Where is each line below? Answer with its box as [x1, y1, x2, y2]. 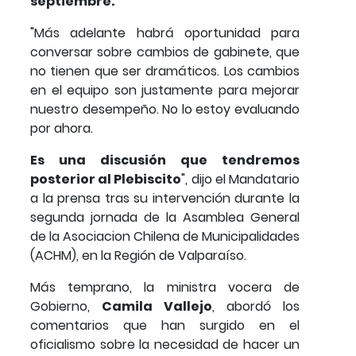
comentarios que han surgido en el [30, 315, 300, 335]
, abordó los [212, 296, 300, 315]
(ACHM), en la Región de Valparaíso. [30, 246, 246, 265]
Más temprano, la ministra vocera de [30, 277, 300, 296]
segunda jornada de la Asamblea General [30, 207, 300, 226]
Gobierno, [30, 296, 102, 315]
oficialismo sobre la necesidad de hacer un [30, 335, 300, 354]
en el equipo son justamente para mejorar [30, 80, 300, 99]
